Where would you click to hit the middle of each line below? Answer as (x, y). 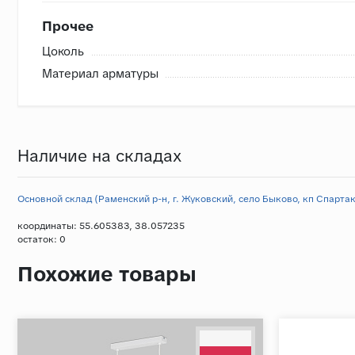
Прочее (68, 26)
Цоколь (63, 51)
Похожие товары (107, 274)
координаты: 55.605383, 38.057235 (101, 225)
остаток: (38, 239)
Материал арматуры (100, 73)
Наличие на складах (99, 155)
